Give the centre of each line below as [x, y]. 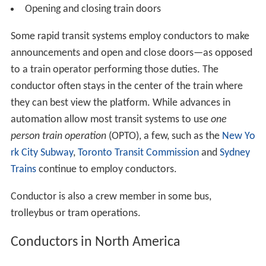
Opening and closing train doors [93, 9]
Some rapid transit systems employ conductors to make [130, 37]
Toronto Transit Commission [138, 153]
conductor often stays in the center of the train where [126, 87]
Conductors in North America [95, 243]
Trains [23, 170]
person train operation [58, 137]
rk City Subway [42, 153]
